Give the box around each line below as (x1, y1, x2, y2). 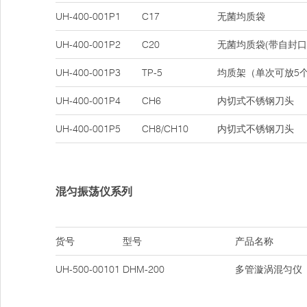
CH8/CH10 (142, 123, 188, 135)
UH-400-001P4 (56, 95, 121, 107)
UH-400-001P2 (56, 38, 121, 51)
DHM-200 (123, 263, 164, 275)
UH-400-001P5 (56, 123, 121, 135)
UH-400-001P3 (56, 66, 121, 79)
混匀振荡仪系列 (56, 184, 132, 198)
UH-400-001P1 (56, 10, 121, 23)
